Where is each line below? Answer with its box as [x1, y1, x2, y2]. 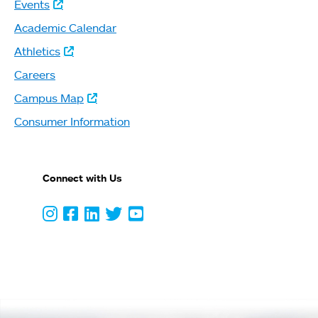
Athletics [14, 44, 60, 59]
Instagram [43, 203, 123, 224]
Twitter [105, 203, 160, 224]
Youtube [128, 203, 194, 224]
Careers [14, 67, 55, 82]
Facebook [63, 203, 142, 224]
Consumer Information [14, 114, 130, 129]
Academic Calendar [14, 21, 116, 35]
